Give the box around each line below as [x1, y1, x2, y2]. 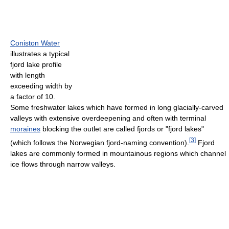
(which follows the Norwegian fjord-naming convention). [10, 139, 189, 147]
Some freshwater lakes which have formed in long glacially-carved [10, 103, 223, 112]
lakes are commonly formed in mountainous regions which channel [10, 149, 226, 158]
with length [10, 71, 45, 80]
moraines [10, 125, 40, 133]
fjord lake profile [10, 60, 62, 69]
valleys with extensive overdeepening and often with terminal [10, 114, 206, 123]
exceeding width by [10, 82, 72, 90]
